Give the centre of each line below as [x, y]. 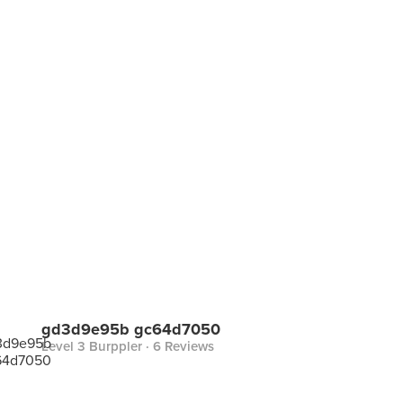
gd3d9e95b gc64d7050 [131, 329]
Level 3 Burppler [92, 346]
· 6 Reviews [178, 346]
